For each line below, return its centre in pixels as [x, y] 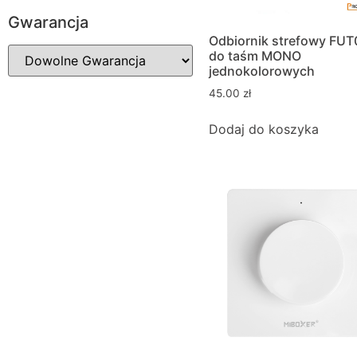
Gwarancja [48, 22]
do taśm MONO [255, 56]
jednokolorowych [262, 71]
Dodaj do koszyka [264, 129]
